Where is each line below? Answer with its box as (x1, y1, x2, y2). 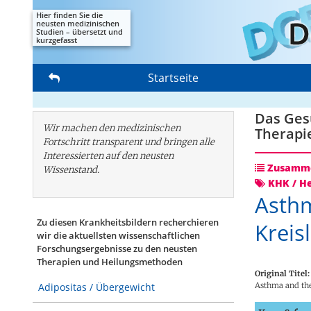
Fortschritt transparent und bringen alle (43, 136, 215, 148)
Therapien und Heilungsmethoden (37, 256, 183, 268)
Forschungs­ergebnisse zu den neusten (37, 243, 197, 255)
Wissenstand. (43, 164, 99, 176)
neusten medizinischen (36, 18, 119, 29)
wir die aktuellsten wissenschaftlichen (37, 230, 200, 242)
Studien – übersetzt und (36, 26, 123, 37)
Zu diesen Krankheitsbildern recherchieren (37, 217, 219, 228)
